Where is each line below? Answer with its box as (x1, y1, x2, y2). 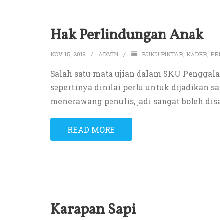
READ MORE (67, 124, 115, 135)
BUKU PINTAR (142, 50, 183, 58)
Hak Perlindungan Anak (50, 25, 203, 46)
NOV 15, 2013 (50, 50, 86, 58)
